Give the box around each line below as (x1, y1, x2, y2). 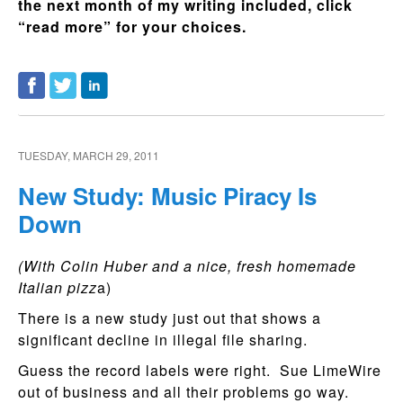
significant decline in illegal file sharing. (18, 328, 308, 350)
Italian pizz (18, 276, 97, 298)
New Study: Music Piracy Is (18, 179, 317, 212)
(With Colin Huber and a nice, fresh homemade (18, 255, 356, 276)
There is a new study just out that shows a (18, 307, 321, 328)
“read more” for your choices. (18, 16, 251, 37)
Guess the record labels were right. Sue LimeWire (18, 359, 381, 381)
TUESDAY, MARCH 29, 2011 (18, 148, 159, 163)
